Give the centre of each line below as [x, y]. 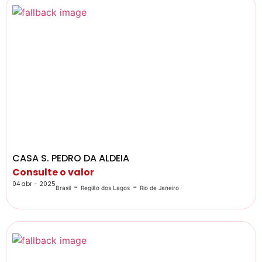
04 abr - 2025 [34, 184]
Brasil [63, 187]
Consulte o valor [53, 172]
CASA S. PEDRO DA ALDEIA [71, 158]
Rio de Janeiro [159, 187]
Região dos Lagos [105, 187]
